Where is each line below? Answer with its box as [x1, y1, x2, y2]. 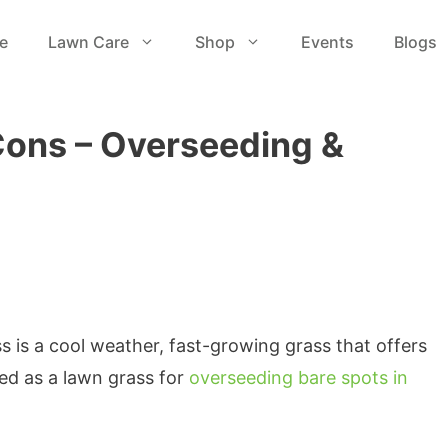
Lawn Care [48, 32, 129, 52]
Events [301, 32, 354, 52]
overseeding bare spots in [189, 366, 408, 388]
